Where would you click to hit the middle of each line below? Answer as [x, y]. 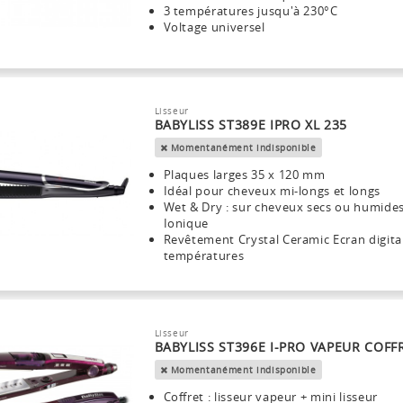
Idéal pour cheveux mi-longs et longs [272, 190]
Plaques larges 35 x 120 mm [244, 174]
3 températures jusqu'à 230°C [251, 11]
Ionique [186, 223]
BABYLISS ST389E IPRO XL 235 [251, 124]
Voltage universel [214, 27]
